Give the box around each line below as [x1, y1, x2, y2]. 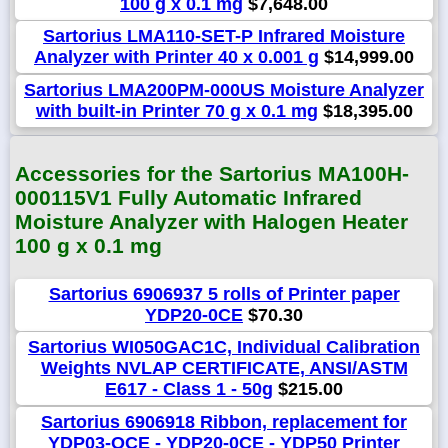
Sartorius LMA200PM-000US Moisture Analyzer [24, 79, 424, 100]
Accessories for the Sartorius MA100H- [15, 161, 409, 185]
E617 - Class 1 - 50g [105, 378, 273, 399]
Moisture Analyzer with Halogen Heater [15, 209, 408, 233]
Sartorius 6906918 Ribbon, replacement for [41, 411, 407, 432]
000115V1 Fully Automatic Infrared [15, 185, 362, 209]
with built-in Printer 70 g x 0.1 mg [35, 100, 318, 121]
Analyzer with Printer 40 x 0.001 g [34, 46, 319, 67]
